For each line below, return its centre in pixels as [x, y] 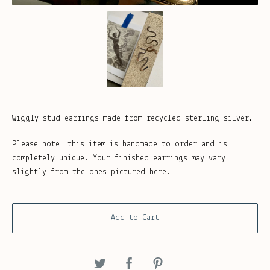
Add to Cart [135, 218]
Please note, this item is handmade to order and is [120, 145]
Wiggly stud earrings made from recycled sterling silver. [133, 119]
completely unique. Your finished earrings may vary [119, 159]
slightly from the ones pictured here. [91, 172]
